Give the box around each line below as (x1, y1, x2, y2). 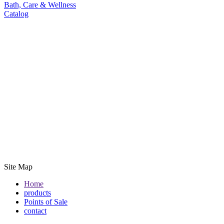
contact (24, 206, 46, 215)
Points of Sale (24, 197, 67, 206)
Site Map (4, 162, 32, 171)
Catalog (4, 9, 28, 18)
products (24, 188, 51, 197)
